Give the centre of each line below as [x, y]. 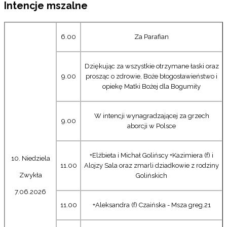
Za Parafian [152, 36]
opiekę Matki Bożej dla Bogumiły [152, 86]
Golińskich [152, 175]
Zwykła [30, 175]
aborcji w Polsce [152, 126]
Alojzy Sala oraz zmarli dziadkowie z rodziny [152, 165]
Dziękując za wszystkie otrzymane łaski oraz [152, 66]
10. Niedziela [30, 158]
